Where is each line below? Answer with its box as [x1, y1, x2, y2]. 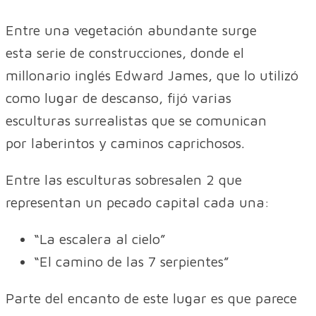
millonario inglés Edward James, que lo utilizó [6, 67, 298, 84]
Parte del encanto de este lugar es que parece [6, 290, 297, 307]
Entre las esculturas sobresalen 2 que [6, 171, 242, 188]
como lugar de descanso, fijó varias [6, 90, 231, 107]
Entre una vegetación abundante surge [6, 22, 257, 39]
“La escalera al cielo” [34, 231, 166, 248]
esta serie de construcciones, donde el [6, 44, 244, 61]
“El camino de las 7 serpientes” [34, 253, 229, 270]
